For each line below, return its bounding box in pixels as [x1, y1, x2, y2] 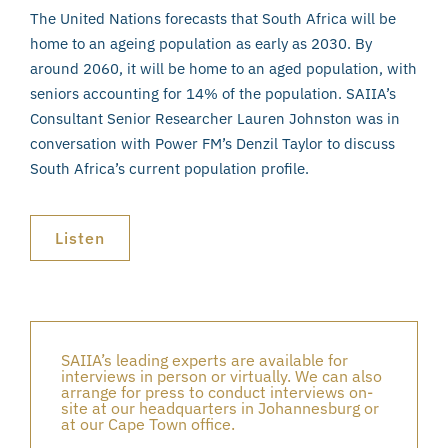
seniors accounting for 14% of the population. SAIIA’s [30, 83, 396, 103]
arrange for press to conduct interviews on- [61, 382, 373, 403]
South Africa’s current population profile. [30, 158, 309, 178]
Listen [55, 228, 105, 249]
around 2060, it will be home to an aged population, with [30, 58, 417, 78]
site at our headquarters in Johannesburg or [61, 398, 379, 419]
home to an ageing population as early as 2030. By [30, 33, 372, 53]
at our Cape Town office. [61, 414, 235, 435]
